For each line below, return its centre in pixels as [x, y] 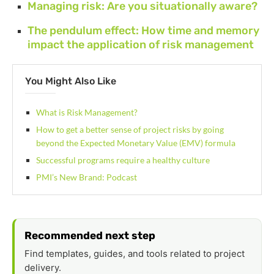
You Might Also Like [71, 81]
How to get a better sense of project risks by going [130, 130]
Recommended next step [90, 236]
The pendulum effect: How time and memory [143, 31]
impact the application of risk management [141, 45]
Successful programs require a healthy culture [123, 160]
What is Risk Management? [87, 113]
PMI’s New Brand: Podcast [87, 177]
